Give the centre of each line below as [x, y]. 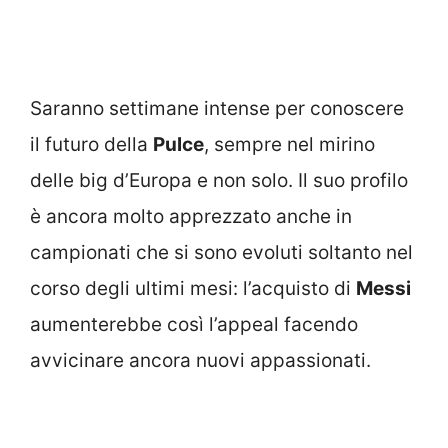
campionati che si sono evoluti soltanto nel [221, 252]
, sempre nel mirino [289, 144]
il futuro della [91, 144]
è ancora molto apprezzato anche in [191, 216]
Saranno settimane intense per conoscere [217, 108]
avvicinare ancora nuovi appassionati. [200, 360]
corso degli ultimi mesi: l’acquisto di [193, 288]
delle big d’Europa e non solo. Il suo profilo [219, 180]
